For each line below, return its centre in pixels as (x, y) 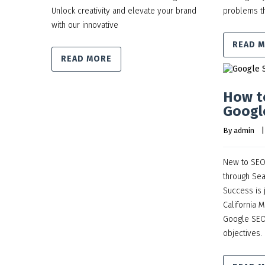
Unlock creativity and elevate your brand (124, 11)
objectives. (243, 233)
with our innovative (85, 25)
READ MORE (86, 59)
